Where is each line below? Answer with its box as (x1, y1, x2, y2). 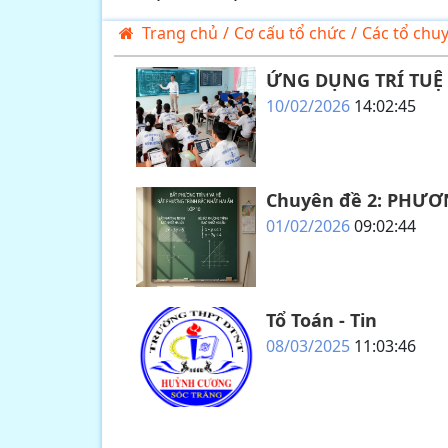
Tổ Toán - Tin (266, 308, 377, 332)
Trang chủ (142, 22, 218, 44)
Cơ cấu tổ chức (234, 22, 346, 44)
